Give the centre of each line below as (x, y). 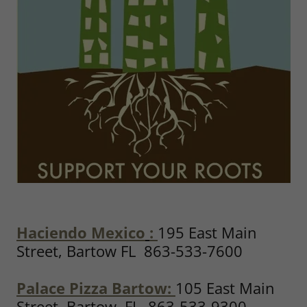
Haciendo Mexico (81, 232)
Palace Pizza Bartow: (94, 288)
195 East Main (207, 232)
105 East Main (225, 288)
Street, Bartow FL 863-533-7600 (130, 251)
